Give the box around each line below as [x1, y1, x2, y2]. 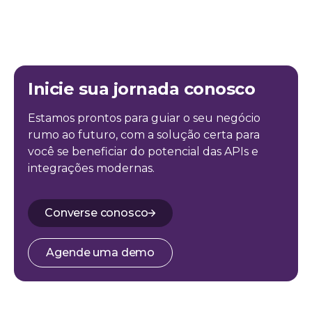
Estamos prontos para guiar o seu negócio [28, 111, 260, 125]
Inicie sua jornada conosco [28, 79, 256, 99]
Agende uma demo [46, 246, 155, 259]
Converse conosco [45, 206, 148, 219]
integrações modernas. [28, 162, 155, 175]
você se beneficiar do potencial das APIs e [28, 145, 258, 158]
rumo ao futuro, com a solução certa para [28, 128, 260, 141]
